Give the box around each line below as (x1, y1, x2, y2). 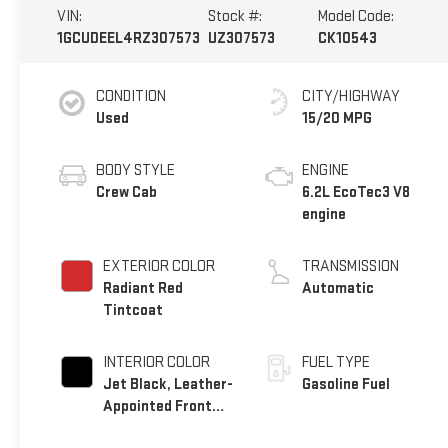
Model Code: (317, 7, 394, 27)
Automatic (302, 278, 375, 298)
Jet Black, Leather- (102, 374, 233, 394)
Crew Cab (95, 182, 157, 202)
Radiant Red (102, 278, 183, 298)
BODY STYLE (95, 160, 175, 180)
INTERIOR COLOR (102, 352, 210, 372)
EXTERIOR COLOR (102, 256, 215, 276)
